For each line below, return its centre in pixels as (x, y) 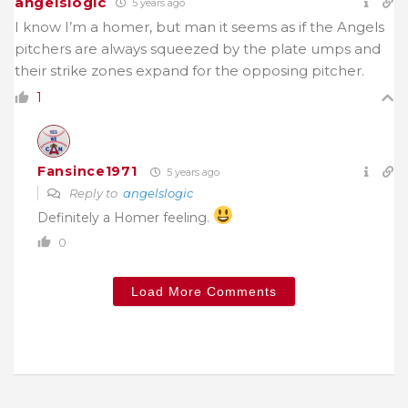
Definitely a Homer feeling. (125, 217)
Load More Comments (204, 291)
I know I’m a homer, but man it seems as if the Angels (199, 26)
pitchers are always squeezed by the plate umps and (198, 48)
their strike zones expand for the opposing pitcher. (189, 70)
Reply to (95, 193)
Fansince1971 (87, 172)
